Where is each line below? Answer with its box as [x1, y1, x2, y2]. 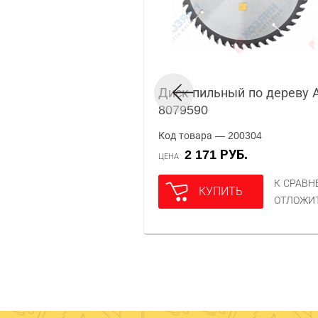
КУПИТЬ [199, 185, 243, 197]
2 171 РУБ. [192, 148, 248, 162]
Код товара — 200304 [158, 130, 262, 141]
